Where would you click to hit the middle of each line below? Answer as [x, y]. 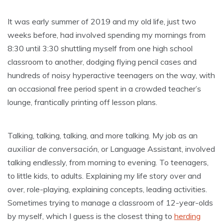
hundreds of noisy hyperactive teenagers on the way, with [111, 75]
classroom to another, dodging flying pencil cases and [102, 61]
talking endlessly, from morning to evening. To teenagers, [108, 162]
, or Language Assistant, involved [156, 149]
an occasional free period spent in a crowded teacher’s [104, 88]
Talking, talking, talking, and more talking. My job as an [103, 135]
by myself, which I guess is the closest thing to [91, 216]
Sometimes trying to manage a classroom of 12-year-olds [110, 202]
